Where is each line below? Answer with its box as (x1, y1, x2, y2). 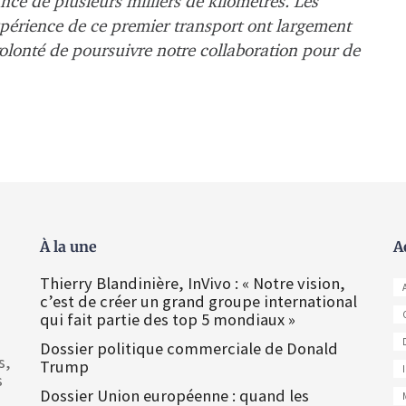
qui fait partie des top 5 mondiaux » (40, 308, 295, 330)
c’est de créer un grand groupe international (40, 290, 357, 312)
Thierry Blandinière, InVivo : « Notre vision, (40, 272, 345, 294)
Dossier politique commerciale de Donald (40, 337, 338, 359)
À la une (40, 237, 97, 256)
